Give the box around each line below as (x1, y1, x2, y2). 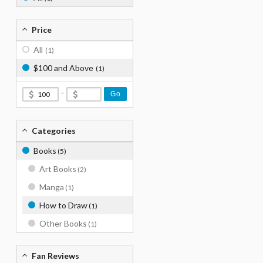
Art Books (39, 164, 76, 174)
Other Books (39, 218, 87, 228)
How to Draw (39, 200, 87, 210)
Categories (32, 126, 76, 136)
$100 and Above (33, 63, 93, 73)
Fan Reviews (32, 251, 79, 261)
